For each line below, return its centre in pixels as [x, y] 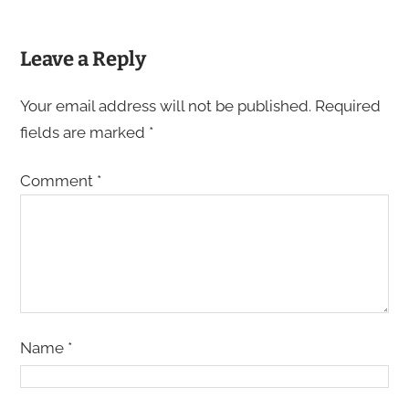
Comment [58, 180]
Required [347, 105]
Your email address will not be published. [165, 105]
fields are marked [84, 132]
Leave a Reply [83, 58]
